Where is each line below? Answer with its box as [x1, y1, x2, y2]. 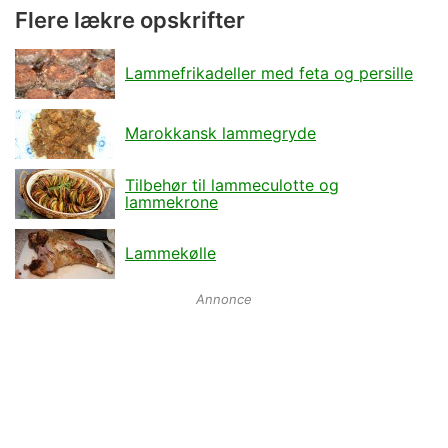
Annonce [196, 291, 252, 308]
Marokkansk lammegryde [125, 123, 316, 144]
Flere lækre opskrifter [15, 7, 245, 34]
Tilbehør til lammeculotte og [125, 174, 339, 195]
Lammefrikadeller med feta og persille [125, 63, 413, 84]
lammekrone [125, 191, 218, 212]
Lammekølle [125, 243, 216, 264]
